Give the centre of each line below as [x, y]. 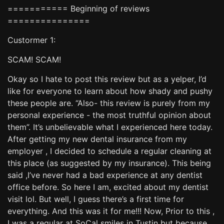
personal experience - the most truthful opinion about [109, 115]
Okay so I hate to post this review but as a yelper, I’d [107, 79]
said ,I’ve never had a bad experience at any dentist [105, 175]
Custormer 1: [31, 40]
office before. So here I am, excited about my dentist [108, 187]
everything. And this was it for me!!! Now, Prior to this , [111, 211]
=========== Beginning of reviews [78, 8]
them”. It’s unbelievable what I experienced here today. [110, 127]
